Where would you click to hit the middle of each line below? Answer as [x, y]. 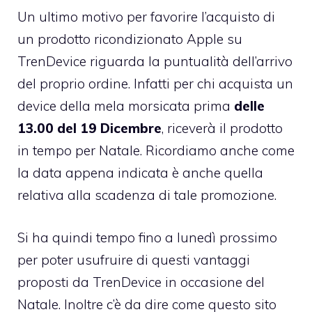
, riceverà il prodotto [222, 128]
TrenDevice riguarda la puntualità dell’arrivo [155, 62]
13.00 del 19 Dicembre [89, 128]
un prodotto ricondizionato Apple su [130, 39]
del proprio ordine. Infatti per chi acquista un [155, 84]
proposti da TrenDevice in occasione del [141, 282]
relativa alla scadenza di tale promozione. [147, 195]
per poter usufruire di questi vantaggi [134, 259]
